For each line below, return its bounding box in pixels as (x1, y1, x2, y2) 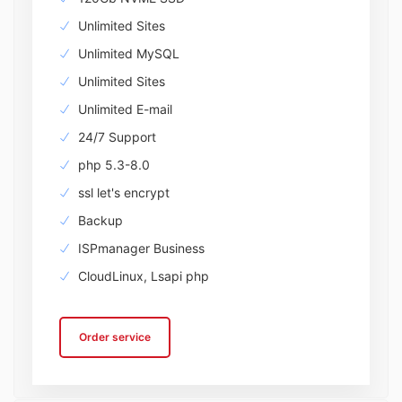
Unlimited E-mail (74, 101, 172, 117)
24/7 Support (74, 129, 156, 144)
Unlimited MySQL (74, 46, 179, 61)
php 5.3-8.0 (74, 157, 150, 172)
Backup (74, 213, 123, 228)
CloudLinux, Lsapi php (74, 268, 209, 284)
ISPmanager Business (74, 240, 205, 256)
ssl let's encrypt (74, 185, 170, 200)
